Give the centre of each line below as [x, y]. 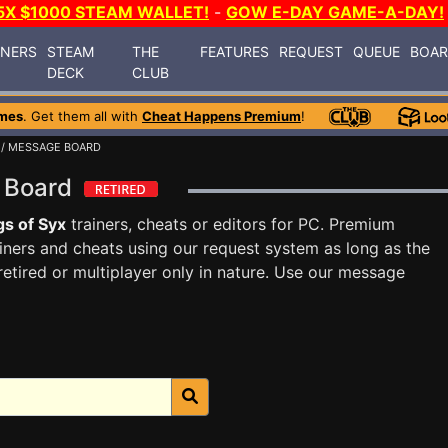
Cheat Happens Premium [221, 116]
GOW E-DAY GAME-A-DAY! [335, 12]
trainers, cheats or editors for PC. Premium [230, 224]
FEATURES [235, 51]
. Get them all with [82, 116]
